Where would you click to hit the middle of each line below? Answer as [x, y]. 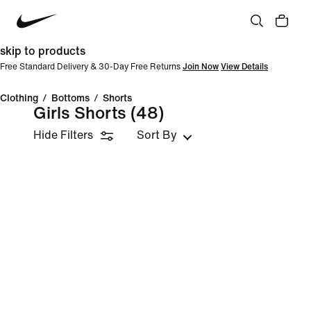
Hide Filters [63, 135]
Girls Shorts [80, 114]
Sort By [157, 135]
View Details [244, 67]
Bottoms [70, 98]
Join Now [201, 67]
